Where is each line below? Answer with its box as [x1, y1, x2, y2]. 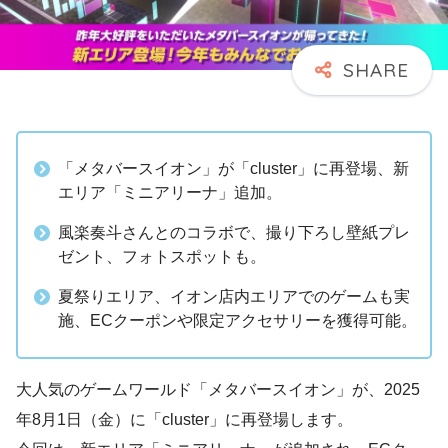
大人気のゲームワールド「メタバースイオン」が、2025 [16, 381, 420, 398]
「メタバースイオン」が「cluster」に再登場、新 [58, 160, 409, 177]
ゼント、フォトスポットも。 [58, 248, 266, 265]
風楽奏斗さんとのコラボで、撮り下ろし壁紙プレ [58, 224, 410, 241]
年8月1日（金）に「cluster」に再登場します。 [16, 411, 353, 428]
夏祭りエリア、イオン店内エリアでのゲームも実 [58, 288, 410, 305]
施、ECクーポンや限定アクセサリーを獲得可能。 [58, 312, 417, 329]
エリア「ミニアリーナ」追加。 [58, 184, 282, 201]
